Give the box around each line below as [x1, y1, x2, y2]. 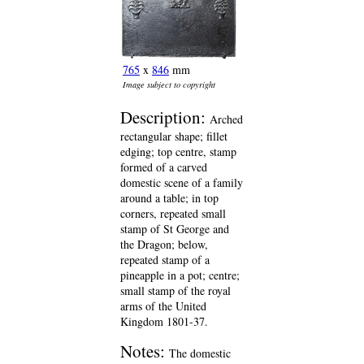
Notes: [120, 340, 169, 362]
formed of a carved [120, 159, 207, 175]
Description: [120, 106, 210, 128]
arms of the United [120, 298, 206, 314]
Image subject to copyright [123, 79, 215, 90]
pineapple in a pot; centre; [120, 267, 240, 283]
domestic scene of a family [120, 175, 243, 190]
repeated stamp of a [120, 252, 210, 267]
